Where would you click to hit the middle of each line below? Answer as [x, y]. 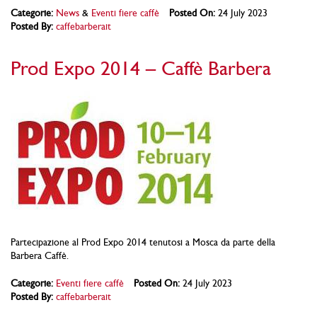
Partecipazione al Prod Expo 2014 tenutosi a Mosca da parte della [143, 242]
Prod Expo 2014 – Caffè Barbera [141, 68]
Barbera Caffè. [40, 255]
